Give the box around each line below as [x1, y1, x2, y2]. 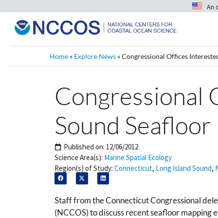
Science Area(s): [54, 153, 103, 162]
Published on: [64, 142, 106, 151]
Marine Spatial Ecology [104, 153, 172, 162]
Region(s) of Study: [54, 163, 113, 173]
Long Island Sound [156, 163, 212, 173]
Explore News [74, 52, 116, 60]
